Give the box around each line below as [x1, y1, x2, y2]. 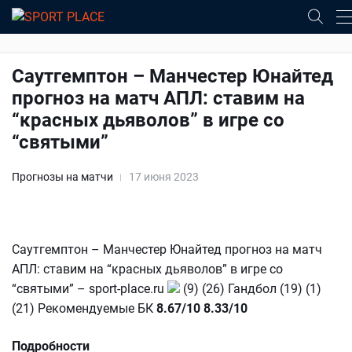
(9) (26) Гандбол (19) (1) [180, 281, 321, 296]
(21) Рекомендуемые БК [12, 301, 156, 316]
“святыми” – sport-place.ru [12, 281, 167, 296]
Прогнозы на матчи [12, 170, 113, 183]
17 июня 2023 [129, 170, 199, 183]
